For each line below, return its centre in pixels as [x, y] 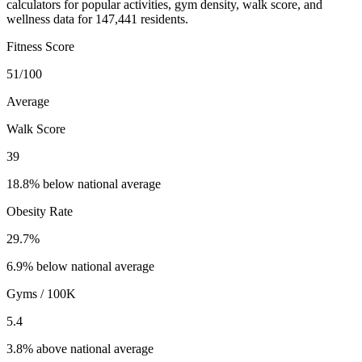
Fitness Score [40, 47]
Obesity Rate [40, 212]
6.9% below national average [80, 267]
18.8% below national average [84, 184]
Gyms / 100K [41, 294]
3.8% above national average [80, 349]
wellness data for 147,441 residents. [97, 19]
